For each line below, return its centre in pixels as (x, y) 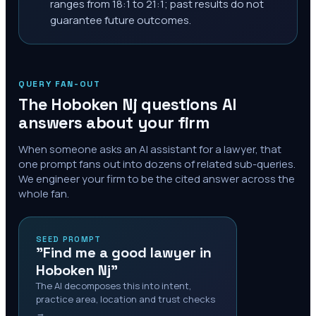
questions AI (187, 104)
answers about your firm (114, 123)
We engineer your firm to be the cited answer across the (157, 179)
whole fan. (44, 194)
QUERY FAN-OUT (60, 84)
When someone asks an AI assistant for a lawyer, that (150, 149)
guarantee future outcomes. (121, 20)
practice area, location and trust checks (126, 299)
